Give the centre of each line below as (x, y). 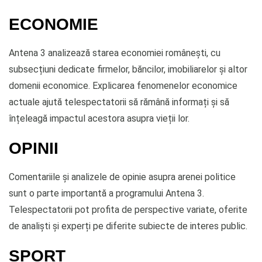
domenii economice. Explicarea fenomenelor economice (123, 85)
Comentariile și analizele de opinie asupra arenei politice (122, 177)
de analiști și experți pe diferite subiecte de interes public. (128, 226)
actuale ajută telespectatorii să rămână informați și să (119, 102)
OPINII (34, 148)
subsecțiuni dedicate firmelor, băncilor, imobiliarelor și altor (128, 69)
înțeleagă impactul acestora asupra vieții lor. (99, 118)
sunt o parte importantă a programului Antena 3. (106, 193)
